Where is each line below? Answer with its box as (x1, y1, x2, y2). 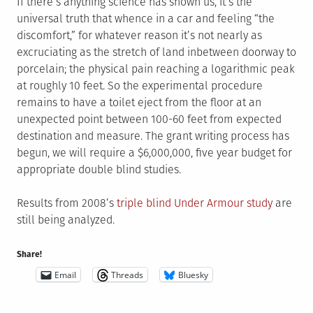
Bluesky (178, 268, 208, 281)
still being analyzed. (17, 213, 115, 227)
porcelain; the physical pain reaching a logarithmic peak (17, 62, 295, 76)
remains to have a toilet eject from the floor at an (17, 96, 261, 110)
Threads (111, 268, 143, 281)
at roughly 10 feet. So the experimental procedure (17, 79, 263, 93)
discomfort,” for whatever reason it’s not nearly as (17, 29, 262, 43)
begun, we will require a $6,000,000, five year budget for (17, 146, 292, 160)
